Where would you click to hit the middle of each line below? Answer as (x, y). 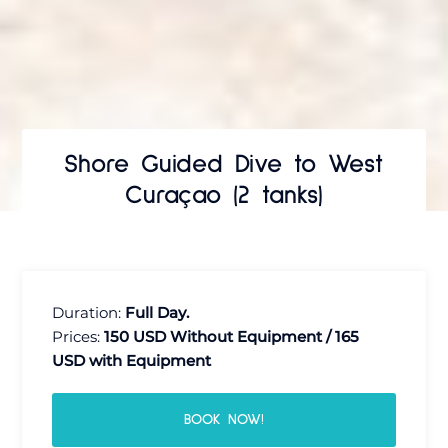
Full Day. (157, 313)
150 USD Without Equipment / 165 (232, 337)
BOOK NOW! (224, 420)
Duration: (89, 313)
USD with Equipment (132, 361)
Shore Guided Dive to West (224, 165)
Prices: (78, 337)
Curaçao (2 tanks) (223, 196)
